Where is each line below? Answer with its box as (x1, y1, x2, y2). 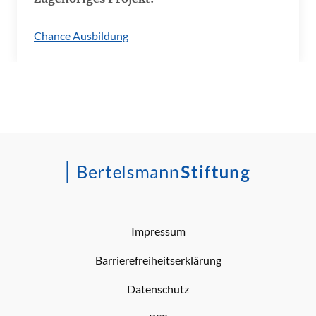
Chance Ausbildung (34, 29, 128, 42)
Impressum (130, 224, 186, 238)
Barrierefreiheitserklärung (95, 253, 221, 267)
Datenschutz (127, 282, 189, 296)
